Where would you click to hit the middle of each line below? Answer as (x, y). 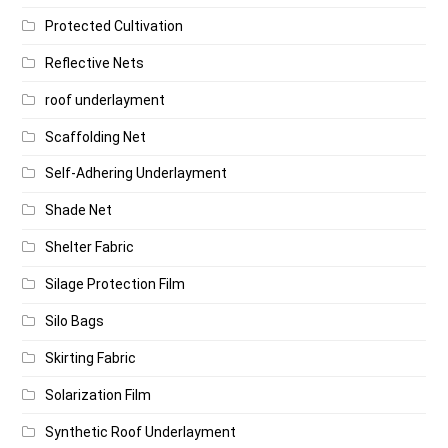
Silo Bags (75, 321)
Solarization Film (98, 394)
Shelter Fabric (90, 247)
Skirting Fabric (91, 358)
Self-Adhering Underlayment (136, 173)
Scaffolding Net (96, 136)
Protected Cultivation (114, 25)
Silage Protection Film (115, 284)
